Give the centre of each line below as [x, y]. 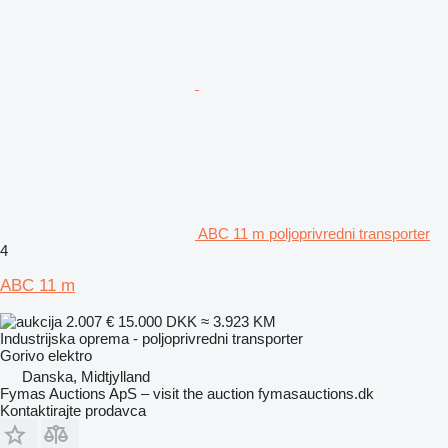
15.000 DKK [157, 321]
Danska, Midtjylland [86, 376]
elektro [70, 355]
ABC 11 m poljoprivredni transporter [314, 233]
